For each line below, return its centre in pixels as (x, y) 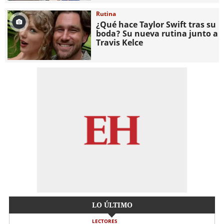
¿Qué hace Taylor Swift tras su (156, 24)
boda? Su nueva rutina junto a (157, 33)
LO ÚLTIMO (112, 205)
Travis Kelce (120, 42)
